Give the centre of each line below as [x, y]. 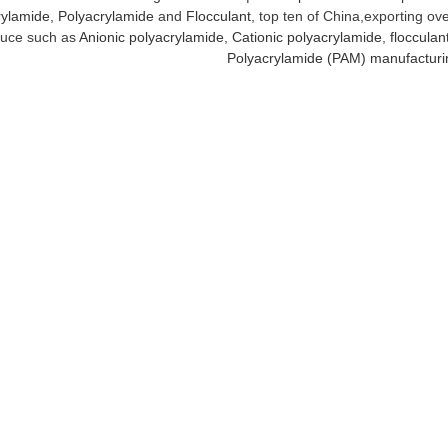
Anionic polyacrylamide [151, 37]
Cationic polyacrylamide [305, 37]
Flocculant [218, 16]
